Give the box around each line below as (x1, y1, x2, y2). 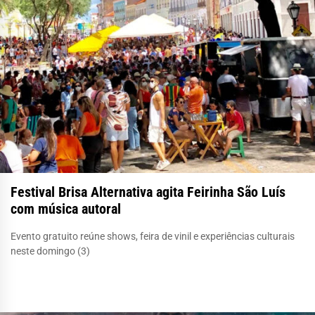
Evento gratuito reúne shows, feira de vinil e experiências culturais (11, 230, 295, 242)
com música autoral (11, 200, 121, 217)
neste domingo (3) (11, 245, 90, 257)
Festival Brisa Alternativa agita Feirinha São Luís (11, 183, 285, 200)
